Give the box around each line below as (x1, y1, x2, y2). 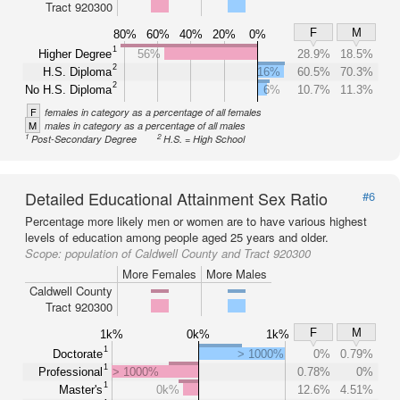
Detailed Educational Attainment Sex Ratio (25, 187, 328, 210)
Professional (38, 364, 103, 379)
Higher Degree (38, 46, 112, 61)
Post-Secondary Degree (31, 132, 137, 146)
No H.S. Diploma (25, 82, 112, 96)
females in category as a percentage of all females (45, 105, 262, 119)
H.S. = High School (163, 132, 246, 146)
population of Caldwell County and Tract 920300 (65, 245, 311, 262)
